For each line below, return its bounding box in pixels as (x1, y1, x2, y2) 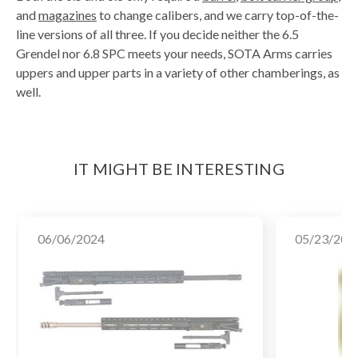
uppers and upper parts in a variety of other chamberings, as (16, 64, 340, 80)
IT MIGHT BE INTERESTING (74, 158, 284, 178)
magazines (38, 6, 97, 22)
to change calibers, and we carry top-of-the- (97, 6, 339, 22)
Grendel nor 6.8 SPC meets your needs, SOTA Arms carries (16, 45, 332, 61)
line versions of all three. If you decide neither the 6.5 (16, 26, 299, 42)
